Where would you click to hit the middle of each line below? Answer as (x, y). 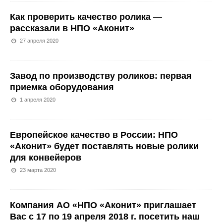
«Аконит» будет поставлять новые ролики (104, 146)
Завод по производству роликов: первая (101, 76)
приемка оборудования (62, 87)
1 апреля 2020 (38, 100)
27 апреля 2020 (39, 41)
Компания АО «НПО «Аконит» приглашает (103, 205)
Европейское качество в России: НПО (94, 135)
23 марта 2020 (38, 170)
